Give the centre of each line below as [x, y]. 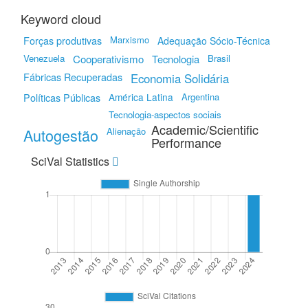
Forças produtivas [63, 40]
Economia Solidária [180, 78]
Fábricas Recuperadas [73, 77]
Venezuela [44, 58]
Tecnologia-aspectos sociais [165, 114]
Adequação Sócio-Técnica [214, 41]
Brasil [219, 58]
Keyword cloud [61, 19]
